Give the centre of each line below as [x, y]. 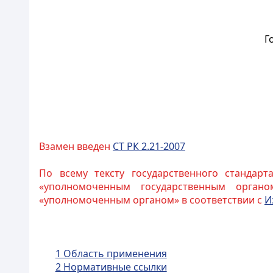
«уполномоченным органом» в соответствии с [152, 200]
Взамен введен [76, 146]
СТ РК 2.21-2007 [149, 146]
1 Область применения [111, 253]
